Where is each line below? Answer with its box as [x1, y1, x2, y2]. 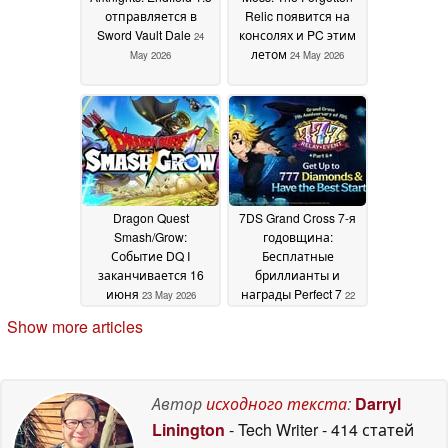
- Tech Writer [225, 418, 322, 441]
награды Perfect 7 [240, 285, 345, 303]
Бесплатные [261, 247, 334, 265]
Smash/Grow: [114, 228, 187, 246]
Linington [152, 418, 225, 441]
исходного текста [206, 392, 347, 415]
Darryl [355, 392, 401, 415]
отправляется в [104, 7, 197, 25]
